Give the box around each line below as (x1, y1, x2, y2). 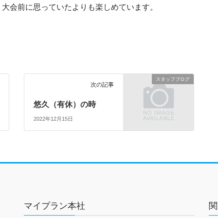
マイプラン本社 (23, 201, 85, 211)
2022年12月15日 (34, 116, 73, 122)
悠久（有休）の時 (34, 100, 96, 109)
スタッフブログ (156, 76, 190, 82)
